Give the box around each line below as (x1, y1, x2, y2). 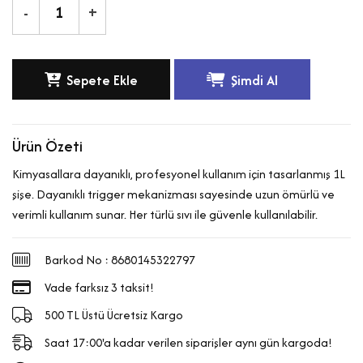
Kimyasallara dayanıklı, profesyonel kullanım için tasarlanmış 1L (12, 164, 345, 182)
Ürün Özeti (12, 135, 83, 157)
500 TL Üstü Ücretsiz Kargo (45, 305, 183, 323)
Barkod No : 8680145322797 (45, 250, 195, 268)
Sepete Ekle (66, 70, 138, 90)
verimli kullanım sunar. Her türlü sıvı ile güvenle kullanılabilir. (12, 205, 318, 223)
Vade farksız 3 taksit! (45, 278, 154, 296)
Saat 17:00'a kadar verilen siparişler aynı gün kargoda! (45, 333, 332, 351)
